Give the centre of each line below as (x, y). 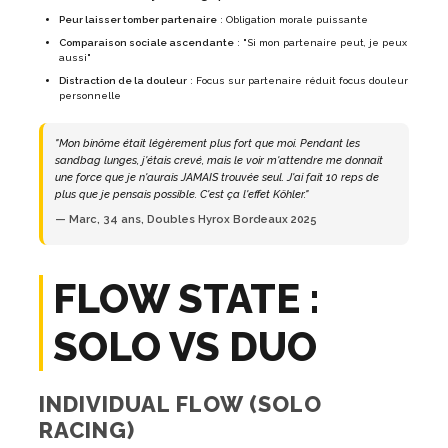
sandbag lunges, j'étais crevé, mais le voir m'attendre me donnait (219, 161)
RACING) (87, 430)
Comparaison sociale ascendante (146, 43)
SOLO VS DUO (185, 347)
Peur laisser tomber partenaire (138, 20)
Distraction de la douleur (123, 81)
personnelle (90, 96)
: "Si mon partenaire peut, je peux (320, 43)
